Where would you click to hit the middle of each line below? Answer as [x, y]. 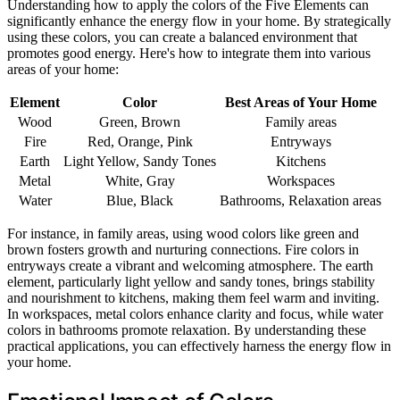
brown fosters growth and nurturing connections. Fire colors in [183, 250]
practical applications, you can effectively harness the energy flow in [199, 346]
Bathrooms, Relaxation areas [300, 201]
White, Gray [140, 181]
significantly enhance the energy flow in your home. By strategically [199, 21]
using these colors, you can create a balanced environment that [182, 37]
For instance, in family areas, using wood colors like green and [183, 234]
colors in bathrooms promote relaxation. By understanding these [187, 330]
